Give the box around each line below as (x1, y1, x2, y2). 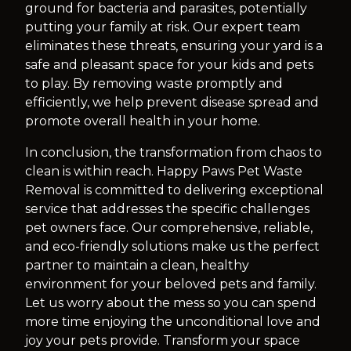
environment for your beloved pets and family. (25, 277, 317, 291)
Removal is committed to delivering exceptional (25, 183, 324, 197)
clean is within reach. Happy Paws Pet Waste (25, 164, 302, 179)
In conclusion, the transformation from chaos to (25, 145, 322, 160)
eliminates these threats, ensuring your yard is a (25, 38, 323, 53)
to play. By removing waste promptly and (25, 76, 283, 91)
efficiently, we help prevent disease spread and (25, 95, 319, 110)
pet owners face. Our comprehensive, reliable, (25, 220, 313, 235)
